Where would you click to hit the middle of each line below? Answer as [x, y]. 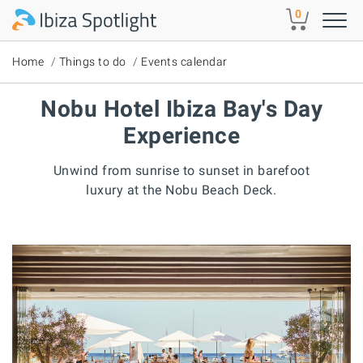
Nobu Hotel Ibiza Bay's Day [181, 109]
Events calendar [184, 62]
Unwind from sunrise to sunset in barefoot [181, 171]
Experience [181, 136]
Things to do [92, 62]
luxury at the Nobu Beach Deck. [181, 190]
